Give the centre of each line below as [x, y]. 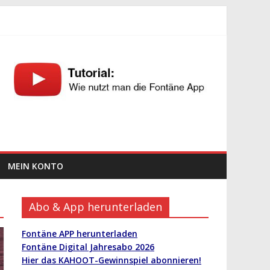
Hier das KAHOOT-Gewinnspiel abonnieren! [111, 260]
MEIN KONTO [36, 166]
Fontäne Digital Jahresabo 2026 [88, 247]
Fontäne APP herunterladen [80, 234]
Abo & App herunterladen [96, 207]
